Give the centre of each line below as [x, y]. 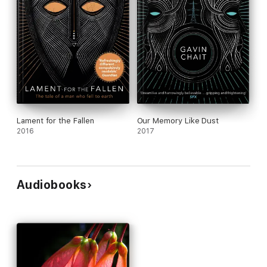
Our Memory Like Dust [178, 121]
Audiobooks [52, 185]
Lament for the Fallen [55, 121]
